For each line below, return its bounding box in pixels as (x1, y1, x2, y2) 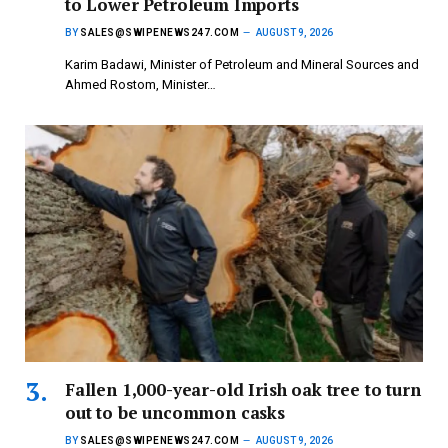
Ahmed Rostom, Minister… (65, 77, 216, 93)
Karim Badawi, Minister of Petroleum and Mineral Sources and (65, 57, 419, 73)
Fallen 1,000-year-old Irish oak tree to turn (65, 378, 421, 402)
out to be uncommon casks (65, 401, 285, 425)
